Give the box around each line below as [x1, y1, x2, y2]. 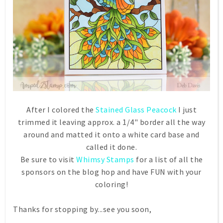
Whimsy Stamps [76, 154, 134, 164]
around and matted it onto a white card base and [23, 129, 200, 139]
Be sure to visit [20, 154, 76, 164]
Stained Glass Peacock [96, 104, 177, 114]
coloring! [95, 179, 128, 189]
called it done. [86, 141, 137, 152]
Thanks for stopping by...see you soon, [13, 204, 151, 214]
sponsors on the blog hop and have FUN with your [21, 166, 202, 177]
